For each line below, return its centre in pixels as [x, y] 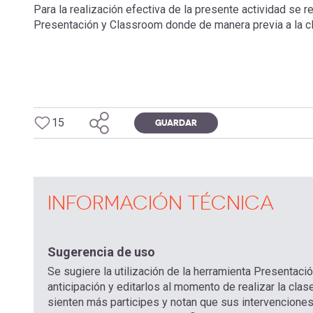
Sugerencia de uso [101, 252]
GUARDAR [176, 123]
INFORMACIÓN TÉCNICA [161, 203]
